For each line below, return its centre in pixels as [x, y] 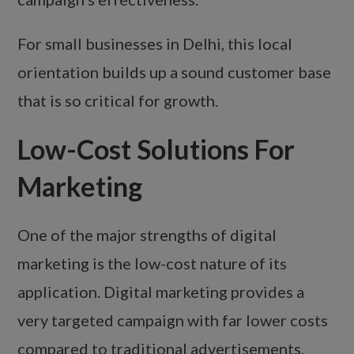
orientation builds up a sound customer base [175, 72]
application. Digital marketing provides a [161, 292]
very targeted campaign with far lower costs [173, 320]
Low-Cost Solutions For [156, 149]
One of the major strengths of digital [147, 235]
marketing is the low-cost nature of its [153, 264]
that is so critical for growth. [118, 101]
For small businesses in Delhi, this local [155, 44]
